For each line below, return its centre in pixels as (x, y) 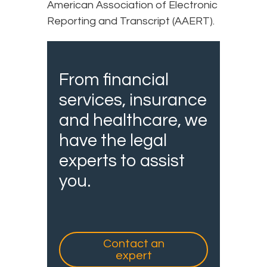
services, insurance (133, 100)
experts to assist (122, 161)
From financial (114, 80)
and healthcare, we (133, 120)
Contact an (133, 243)
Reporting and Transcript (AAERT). (131, 21)
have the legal (113, 140)
